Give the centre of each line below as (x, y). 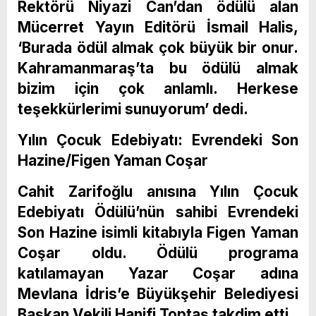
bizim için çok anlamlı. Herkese (158, 88)
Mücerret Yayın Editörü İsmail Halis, (158, 27)
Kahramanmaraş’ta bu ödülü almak (158, 68)
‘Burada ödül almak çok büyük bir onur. (158, 47)
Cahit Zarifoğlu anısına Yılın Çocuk (158, 191)
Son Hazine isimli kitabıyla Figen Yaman (158, 232)
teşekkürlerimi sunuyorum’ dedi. (133, 109)
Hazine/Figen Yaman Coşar (113, 160)
